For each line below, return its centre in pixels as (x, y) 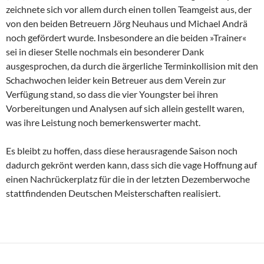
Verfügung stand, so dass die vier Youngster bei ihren (112, 94)
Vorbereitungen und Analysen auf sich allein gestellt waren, (125, 108)
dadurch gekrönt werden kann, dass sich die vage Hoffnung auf (131, 165)
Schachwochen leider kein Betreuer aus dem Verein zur (116, 80)
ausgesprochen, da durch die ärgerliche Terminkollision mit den (132, 66)
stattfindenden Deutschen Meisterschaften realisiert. (113, 193)
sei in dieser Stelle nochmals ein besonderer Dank (105, 52)
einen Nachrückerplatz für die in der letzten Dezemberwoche (128, 179)
